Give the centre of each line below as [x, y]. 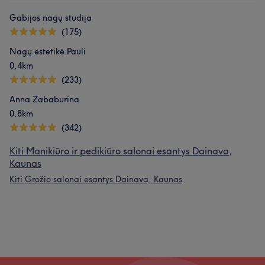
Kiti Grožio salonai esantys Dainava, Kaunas [96, 179]
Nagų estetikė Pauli [48, 51]
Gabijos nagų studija [51, 18]
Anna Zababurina [44, 99]
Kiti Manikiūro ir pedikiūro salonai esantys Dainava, [121, 151]
